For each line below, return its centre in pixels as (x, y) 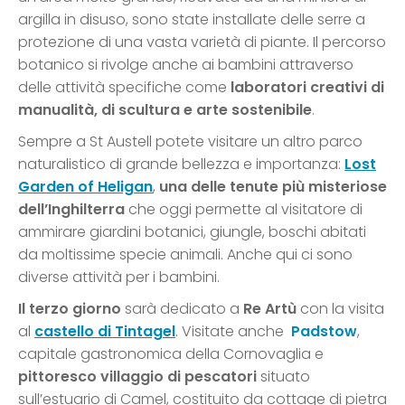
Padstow (324, 331)
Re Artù (270, 308)
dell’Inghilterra (71, 209)
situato (283, 376)
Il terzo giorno (70, 308)
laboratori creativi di (307, 87)
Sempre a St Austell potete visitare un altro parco (190, 141)
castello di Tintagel (105, 331)
